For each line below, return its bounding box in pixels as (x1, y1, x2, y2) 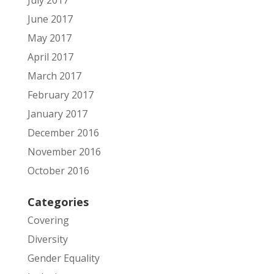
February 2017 (27, 87, 94, 102)
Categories (27, 194, 89, 209)
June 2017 (27, 12, 73, 26)
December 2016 (27, 125, 99, 139)
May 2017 (27, 31, 72, 45)
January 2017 (27, 106, 87, 120)
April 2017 (27, 50, 73, 64)
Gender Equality (27, 251, 100, 265)
